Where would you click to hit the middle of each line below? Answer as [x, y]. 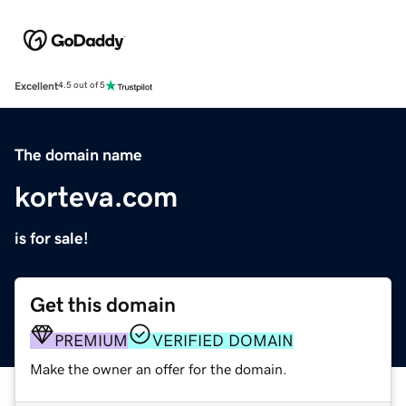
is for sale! [52, 238]
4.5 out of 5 [82, 86]
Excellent [36, 86]
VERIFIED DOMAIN [223, 340]
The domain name [78, 155]
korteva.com [96, 196]
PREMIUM [91, 340]
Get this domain [103, 304]
